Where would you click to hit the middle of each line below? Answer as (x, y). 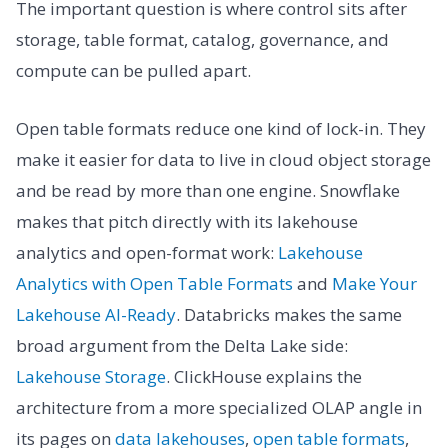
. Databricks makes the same (289, 314)
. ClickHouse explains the (264, 376)
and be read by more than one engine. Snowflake (208, 190)
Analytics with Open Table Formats (154, 283)
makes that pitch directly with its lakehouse (187, 221)
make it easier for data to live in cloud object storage (223, 159)
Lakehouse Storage (91, 376)
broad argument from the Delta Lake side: (182, 345)
